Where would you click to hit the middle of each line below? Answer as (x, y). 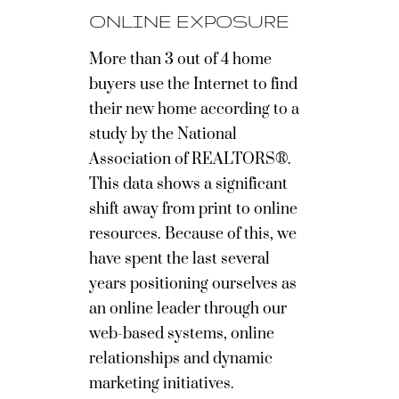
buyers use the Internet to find (193, 85)
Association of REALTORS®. (190, 159)
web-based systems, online (182, 334)
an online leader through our (188, 309)
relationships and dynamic (181, 359)
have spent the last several (179, 259)
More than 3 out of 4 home (180, 60)
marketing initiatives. (171, 384)
